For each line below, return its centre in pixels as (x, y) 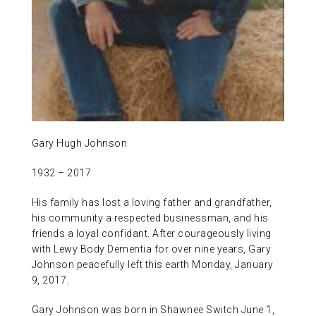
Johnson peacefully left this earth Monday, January (152, 265)
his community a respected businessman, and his (150, 218)
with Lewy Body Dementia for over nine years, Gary (151, 249)
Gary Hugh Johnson (79, 144)
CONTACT (62, 68)
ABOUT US (62, 19)
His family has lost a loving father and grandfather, (152, 203)
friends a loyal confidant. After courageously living (151, 234)
